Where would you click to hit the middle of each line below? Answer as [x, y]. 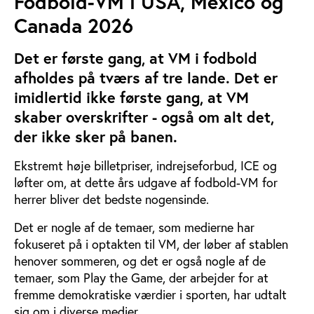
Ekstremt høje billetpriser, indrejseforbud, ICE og [145, 166]
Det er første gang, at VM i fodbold [136, 58]
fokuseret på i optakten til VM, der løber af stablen [151, 244]
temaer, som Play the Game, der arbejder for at [141, 278]
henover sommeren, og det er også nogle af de [140, 261]
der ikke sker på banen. [96, 137]
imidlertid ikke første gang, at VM [131, 97]
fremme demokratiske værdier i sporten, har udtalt [150, 295]
